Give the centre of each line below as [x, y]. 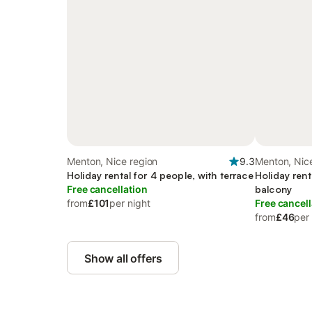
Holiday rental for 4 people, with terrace [160, 175]
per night [130, 203]
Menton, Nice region [112, 161]
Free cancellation [107, 189]
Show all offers [123, 258]
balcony [273, 189]
